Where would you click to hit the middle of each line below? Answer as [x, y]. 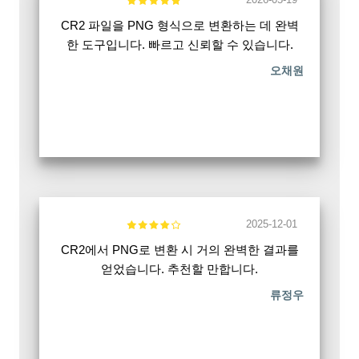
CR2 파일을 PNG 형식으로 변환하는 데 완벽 [179, 26]
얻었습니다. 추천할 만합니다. [179, 269]
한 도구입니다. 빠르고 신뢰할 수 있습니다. [179, 45]
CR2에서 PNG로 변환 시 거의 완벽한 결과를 [179, 250]
